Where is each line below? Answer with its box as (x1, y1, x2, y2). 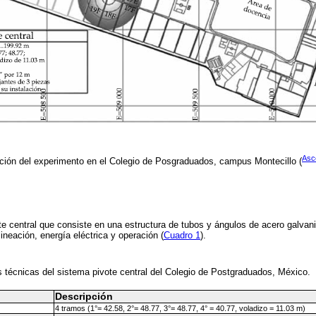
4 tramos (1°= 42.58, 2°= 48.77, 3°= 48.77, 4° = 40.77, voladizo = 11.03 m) (54, 303, 305, 312)
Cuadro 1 (164, 230, 200, 241)
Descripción (54, 291, 113, 302)
